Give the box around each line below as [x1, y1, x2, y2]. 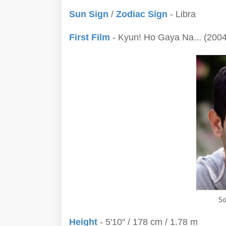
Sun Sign [69, 9, 108, 19]
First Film [69, 32, 110, 42]
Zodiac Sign [116, 9, 167, 19]
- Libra [167, 9, 196, 19]
